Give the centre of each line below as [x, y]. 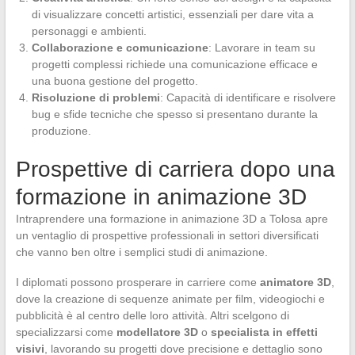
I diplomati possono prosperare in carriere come [137, 282]
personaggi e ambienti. [89, 31]
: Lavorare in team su [261, 47]
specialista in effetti [264, 332]
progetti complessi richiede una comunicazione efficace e [174, 64]
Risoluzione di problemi [95, 97]
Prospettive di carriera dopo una [175, 169]
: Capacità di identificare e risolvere [248, 97]
